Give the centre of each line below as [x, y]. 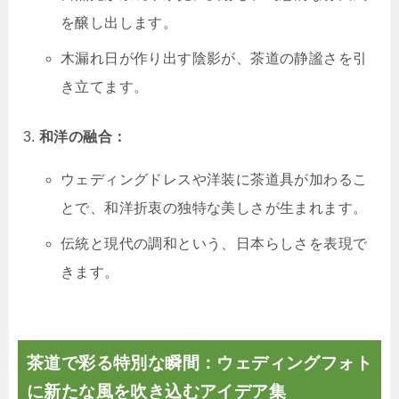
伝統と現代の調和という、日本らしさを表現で [214, 244]
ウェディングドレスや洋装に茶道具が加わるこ [214, 180]
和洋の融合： [83, 137]
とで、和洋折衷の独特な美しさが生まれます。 [214, 208]
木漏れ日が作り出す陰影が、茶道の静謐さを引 [214, 59]
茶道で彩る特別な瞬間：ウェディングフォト [199, 363]
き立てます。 [105, 87]
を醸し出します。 [119, 23]
